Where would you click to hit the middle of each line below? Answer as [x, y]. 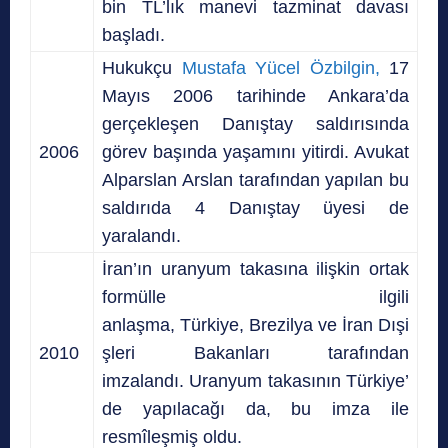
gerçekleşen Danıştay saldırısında [255, 123]
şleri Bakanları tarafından [255, 352]
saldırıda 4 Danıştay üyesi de [255, 207]
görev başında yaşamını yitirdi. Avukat [255, 151]
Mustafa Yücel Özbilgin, [280, 67]
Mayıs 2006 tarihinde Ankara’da [255, 95]
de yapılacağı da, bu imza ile [255, 408]
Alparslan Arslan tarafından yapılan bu [255, 179]
